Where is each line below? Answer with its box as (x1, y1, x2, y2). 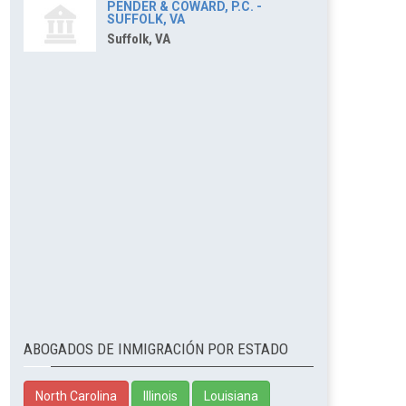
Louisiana (204, 389, 258, 403)
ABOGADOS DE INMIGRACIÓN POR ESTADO (24, 340, 288, 358)
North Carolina (35, 389, 117, 403)
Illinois (143, 389, 178, 403)
